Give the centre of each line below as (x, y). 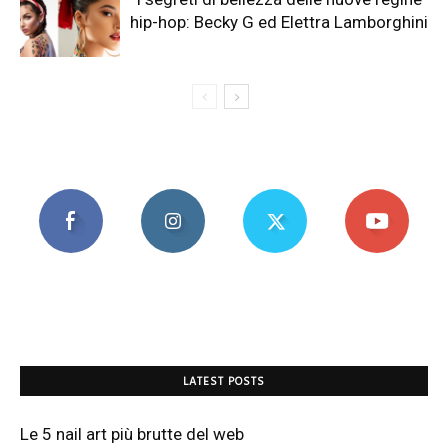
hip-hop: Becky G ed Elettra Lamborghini (279, 22)
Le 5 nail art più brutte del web (132, 434)
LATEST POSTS (224, 382)
